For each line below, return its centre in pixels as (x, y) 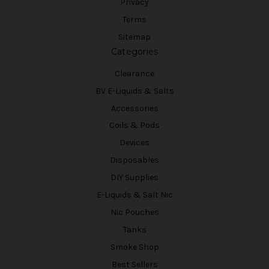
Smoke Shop (134, 247)
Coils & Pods (134, 125)
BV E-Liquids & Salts (134, 91)
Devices (134, 143)
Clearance (134, 73)
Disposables (134, 160)
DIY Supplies (134, 178)
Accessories (134, 108)
